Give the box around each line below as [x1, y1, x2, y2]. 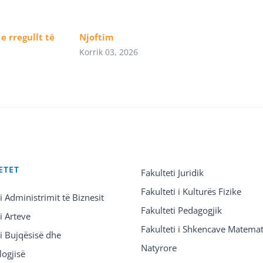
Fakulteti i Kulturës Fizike [140, 186, 241, 197]
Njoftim [79, 31, 114, 43]
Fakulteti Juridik [140, 167, 204, 178]
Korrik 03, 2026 [79, 46, 139, 58]
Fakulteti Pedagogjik [140, 204, 222, 216]
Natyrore [140, 242, 177, 254]
